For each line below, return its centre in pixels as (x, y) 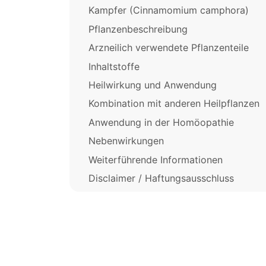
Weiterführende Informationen (156, 159)
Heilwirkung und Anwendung (153, 85)
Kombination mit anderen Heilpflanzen (174, 104)
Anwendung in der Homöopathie (161, 122)
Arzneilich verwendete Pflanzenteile (169, 48)
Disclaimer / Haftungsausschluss (161, 178)
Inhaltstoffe (114, 66)
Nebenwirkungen (126, 141)
